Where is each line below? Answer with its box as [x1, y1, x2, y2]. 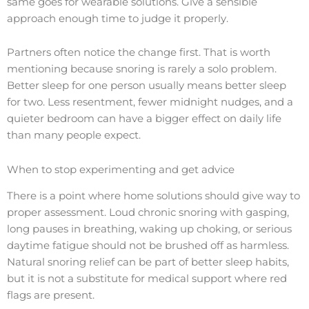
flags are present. [7, 289, 94, 302]
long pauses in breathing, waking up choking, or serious [7, 223, 292, 236]
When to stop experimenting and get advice [7, 163, 235, 176]
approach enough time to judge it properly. [7, 12, 228, 25]
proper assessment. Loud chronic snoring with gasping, [7, 206, 289, 219]
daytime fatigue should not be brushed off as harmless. [7, 239, 289, 252]
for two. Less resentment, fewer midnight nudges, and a [7, 96, 293, 109]
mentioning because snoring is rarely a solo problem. [7, 63, 277, 76]
